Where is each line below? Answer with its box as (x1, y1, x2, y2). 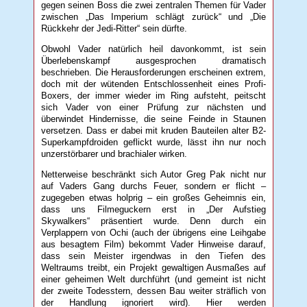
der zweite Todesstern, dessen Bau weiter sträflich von (41, 285, 266, 296)
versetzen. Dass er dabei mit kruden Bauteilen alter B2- (41, 125, 266, 136)
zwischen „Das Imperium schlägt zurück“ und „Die (41, 12, 266, 23)
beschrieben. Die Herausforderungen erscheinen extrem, (41, 66, 266, 77)
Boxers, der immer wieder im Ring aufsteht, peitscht (41, 90, 266, 101)
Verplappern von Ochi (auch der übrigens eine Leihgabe (41, 227, 266, 238)
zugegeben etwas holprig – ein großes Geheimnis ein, (41, 192, 266, 203)
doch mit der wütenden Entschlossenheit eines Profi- (41, 78, 266, 89)
